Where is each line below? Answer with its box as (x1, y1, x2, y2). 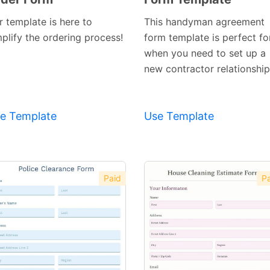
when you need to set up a (144, 47, 266, 60)
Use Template (144, 110, 214, 123)
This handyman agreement (144, 16, 265, 28)
